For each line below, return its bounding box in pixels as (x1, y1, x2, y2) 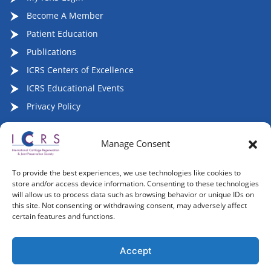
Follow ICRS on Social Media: (10, 146, 125, 158)
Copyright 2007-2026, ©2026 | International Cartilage (10, 218, 226, 230)
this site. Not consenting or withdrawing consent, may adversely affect (12, 200, 247, 211)
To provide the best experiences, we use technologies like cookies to (12, 168, 241, 178)
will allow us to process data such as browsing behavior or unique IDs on (12, 189, 254, 200)
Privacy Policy (24, 100, 80, 113)
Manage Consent (101, 137, 170, 149)
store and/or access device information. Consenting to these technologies (12, 178, 259, 189)
